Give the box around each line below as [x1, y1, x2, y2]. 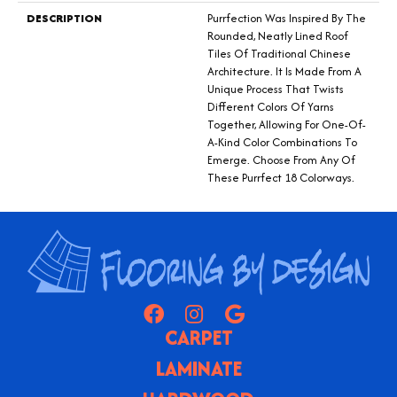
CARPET [164, 323, 233, 353]
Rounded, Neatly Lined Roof [207, 27, 348, 45]
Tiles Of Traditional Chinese [207, 45, 351, 63]
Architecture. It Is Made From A [207, 63, 362, 81]
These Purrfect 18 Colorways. [207, 169, 354, 187]
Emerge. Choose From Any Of [207, 152, 355, 169]
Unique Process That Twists [207, 81, 344, 98]
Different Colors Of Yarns [207, 98, 334, 116]
